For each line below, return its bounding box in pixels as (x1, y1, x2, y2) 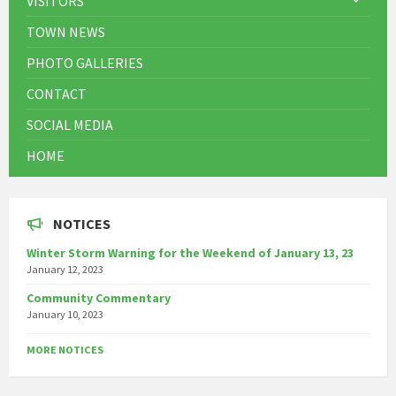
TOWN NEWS (27, 22, 105, 41)
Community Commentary (27, 289, 171, 306)
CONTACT (27, 84, 87, 103)
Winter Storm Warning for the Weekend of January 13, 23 (27, 244, 354, 261)
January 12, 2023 (27, 262, 103, 276)
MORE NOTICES (27, 342, 103, 356)
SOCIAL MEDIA (27, 115, 113, 133)
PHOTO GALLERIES (27, 53, 143, 72)
